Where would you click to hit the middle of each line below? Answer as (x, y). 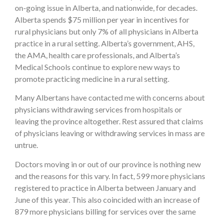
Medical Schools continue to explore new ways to (97, 67)
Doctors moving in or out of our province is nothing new (108, 164)
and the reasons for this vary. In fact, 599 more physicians (110, 176)
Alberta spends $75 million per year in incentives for (102, 19)
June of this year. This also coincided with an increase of (108, 199)
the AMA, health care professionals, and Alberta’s (97, 55)
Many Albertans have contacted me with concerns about (110, 98)
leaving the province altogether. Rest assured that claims (109, 121)
